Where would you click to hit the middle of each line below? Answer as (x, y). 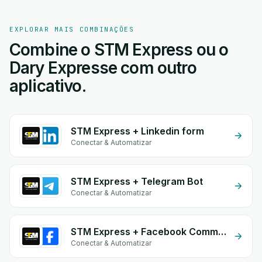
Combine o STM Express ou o (119, 50)
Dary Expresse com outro (103, 68)
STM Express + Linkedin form (137, 131)
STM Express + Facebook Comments (222, 232)
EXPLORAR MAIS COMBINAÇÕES (72, 29)
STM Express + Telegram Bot (137, 181)
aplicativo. (48, 86)
